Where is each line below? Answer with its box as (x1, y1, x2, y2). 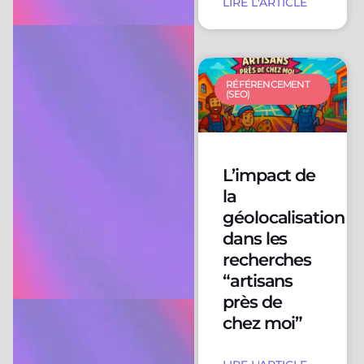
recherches (222, 249, 312, 270)
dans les (222, 227, 288, 249)
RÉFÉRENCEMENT (226, 78, 310, 91)
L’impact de (222, 164, 316, 185)
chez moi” (222, 312, 303, 333)
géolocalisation (222, 206, 345, 227)
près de (222, 291, 282, 312)
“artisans (222, 270, 293, 291)
